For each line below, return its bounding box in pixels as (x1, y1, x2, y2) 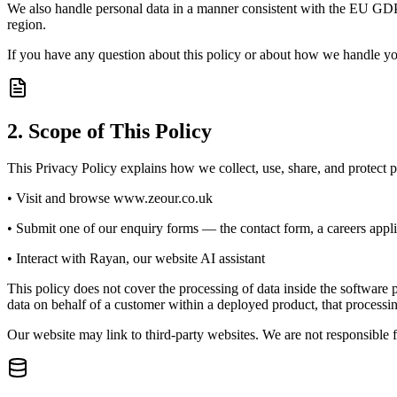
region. (7, 16, 46, 32)
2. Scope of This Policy (7, 119, 212, 143)
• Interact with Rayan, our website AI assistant (7, 251, 265, 267)
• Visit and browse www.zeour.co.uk (7, 191, 213, 206)
